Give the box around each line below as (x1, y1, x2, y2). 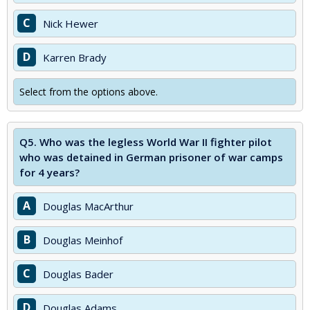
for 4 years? (19, 165, 80, 179)
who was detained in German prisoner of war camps (19, 150, 283, 164)
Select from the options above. (19, 85, 158, 98)
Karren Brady (43, 51, 107, 64)
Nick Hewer (43, 17, 98, 30)
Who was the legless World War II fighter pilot (39, 135, 272, 149)
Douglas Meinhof (43, 233, 122, 247)
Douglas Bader (43, 267, 113, 281)
